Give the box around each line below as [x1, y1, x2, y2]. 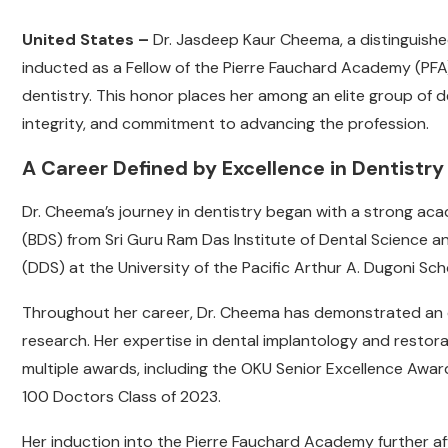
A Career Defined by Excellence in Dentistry [22, 155, 444, 182]
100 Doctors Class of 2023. [22, 386, 221, 408]
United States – [22, 29, 153, 51]
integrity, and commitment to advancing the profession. [22, 113, 429, 135]
